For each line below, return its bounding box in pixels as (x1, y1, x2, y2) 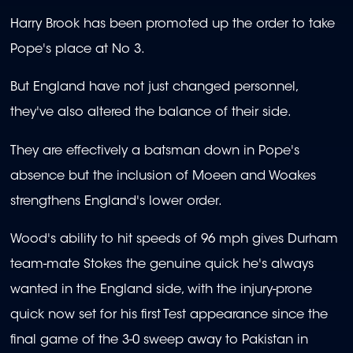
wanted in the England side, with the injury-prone (10, 284, 312, 297)
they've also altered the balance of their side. (10, 106, 295, 120)
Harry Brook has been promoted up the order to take (10, 17, 335, 31)
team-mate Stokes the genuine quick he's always (10, 258, 314, 272)
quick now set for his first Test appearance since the (10, 309, 328, 322)
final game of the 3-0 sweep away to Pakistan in (10, 334, 308, 347)
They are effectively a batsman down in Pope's (10, 144, 299, 158)
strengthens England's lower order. (10, 195, 222, 208)
